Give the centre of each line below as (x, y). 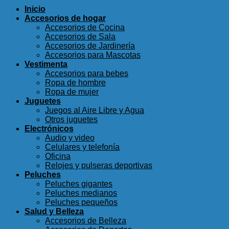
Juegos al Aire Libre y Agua (95, 110)
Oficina (58, 156)
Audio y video (70, 138)
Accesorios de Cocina (85, 28)
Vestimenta (46, 64)
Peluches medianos (81, 193)
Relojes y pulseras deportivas (99, 166)
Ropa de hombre (75, 83)
